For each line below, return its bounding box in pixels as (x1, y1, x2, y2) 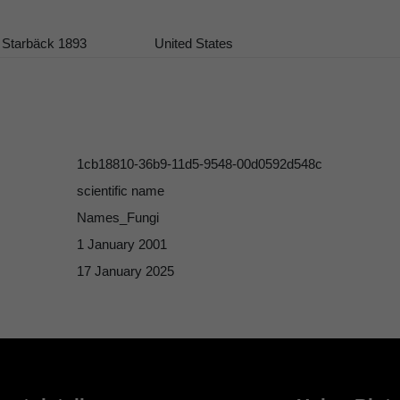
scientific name (77, 183, 164, 199)
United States (154, 35, 234, 51)
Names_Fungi (77, 210, 159, 226)
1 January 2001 (77, 237, 167, 253)
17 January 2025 (77, 263, 174, 279)
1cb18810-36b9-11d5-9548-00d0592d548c (77, 156, 322, 172)
